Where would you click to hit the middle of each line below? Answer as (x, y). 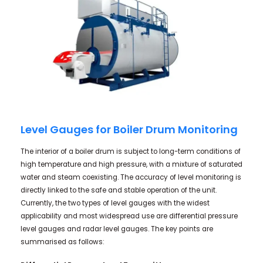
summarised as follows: (62, 242)
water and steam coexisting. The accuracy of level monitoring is (131, 178)
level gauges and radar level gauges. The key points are (117, 229)
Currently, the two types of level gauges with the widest (115, 203)
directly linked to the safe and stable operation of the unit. (118, 190)
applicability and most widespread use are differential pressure (129, 216)
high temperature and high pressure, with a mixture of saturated (131, 165)
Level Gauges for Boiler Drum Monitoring (129, 129)
